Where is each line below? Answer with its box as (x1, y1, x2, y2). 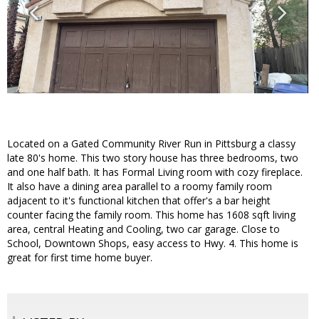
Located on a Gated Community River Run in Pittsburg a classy (7, 137, 296, 151)
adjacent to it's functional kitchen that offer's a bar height (7, 194, 271, 208)
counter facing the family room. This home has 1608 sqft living (7, 208, 296, 222)
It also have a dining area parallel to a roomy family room (7, 179, 272, 194)
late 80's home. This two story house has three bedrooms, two (7, 151, 298, 165)
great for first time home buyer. (7, 251, 152, 265)
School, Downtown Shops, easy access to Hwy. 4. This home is (7, 236, 298, 251)
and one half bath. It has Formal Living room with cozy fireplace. (7, 165, 303, 179)
